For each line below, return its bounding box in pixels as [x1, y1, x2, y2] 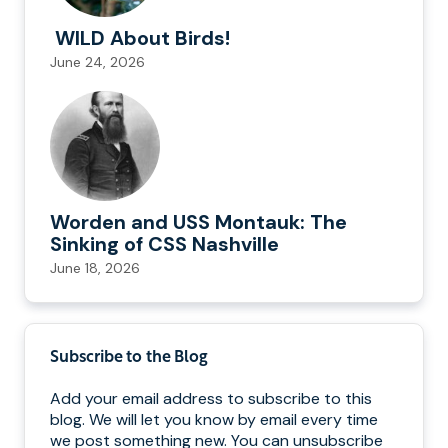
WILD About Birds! [50, 25, 230, 52]
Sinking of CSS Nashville [50, 231, 284, 258]
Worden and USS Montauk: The [50, 209, 347, 236]
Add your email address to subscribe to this [50, 388, 372, 410]
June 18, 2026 [50, 259, 140, 278]
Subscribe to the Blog [50, 350, 208, 367]
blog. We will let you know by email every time [50, 409, 378, 431]
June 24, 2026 [50, 53, 145, 72]
